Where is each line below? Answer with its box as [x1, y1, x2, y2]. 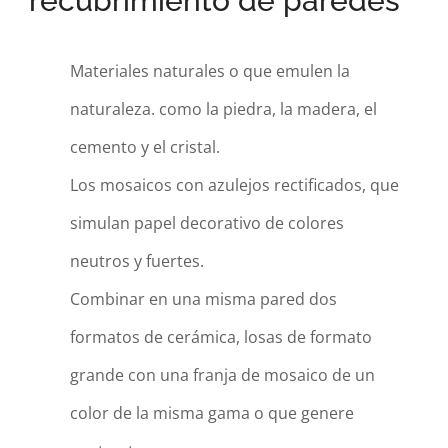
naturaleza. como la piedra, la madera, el [69, 98, 377, 120]
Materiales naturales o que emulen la [69, 60, 350, 82]
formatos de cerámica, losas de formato [69, 326, 372, 348]
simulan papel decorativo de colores [69, 212, 344, 234]
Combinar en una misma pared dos [69, 288, 337, 310]
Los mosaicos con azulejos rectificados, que [69, 174, 399, 196]
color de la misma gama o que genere [69, 402, 354, 424]
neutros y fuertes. [69, 250, 204, 272]
